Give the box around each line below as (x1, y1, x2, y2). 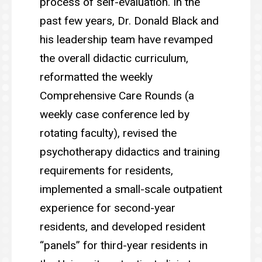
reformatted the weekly (40, 70, 153, 84)
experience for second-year (40, 201, 175, 215)
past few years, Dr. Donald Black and (40, 13, 219, 27)
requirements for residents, (40, 163, 173, 177)
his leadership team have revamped (40, 32, 213, 46)
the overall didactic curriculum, (40, 51, 188, 65)
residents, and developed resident (40, 219, 205, 233)
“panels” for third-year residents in (40, 238, 208, 252)
